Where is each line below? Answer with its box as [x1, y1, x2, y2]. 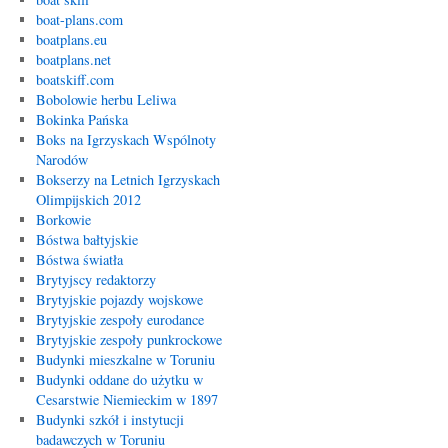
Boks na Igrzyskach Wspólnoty [35, 130, 216, 149]
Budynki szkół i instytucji [35, 410, 184, 429]
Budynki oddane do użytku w [35, 370, 203, 389]
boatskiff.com [35, 70, 114, 89]
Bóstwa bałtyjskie [35, 230, 138, 249]
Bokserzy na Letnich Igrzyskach [35, 170, 220, 189]
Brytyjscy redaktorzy [35, 270, 156, 289]
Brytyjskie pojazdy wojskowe [35, 290, 203, 309]
